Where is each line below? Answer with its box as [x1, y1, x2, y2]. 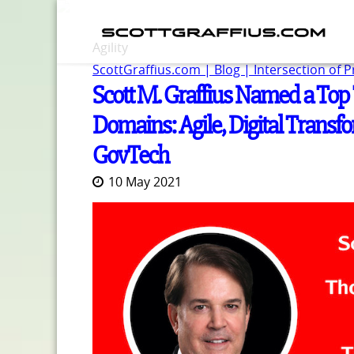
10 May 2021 [108, 173, 182, 190]
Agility [92, 39, 128, 56]
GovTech [92, 141, 169, 170]
